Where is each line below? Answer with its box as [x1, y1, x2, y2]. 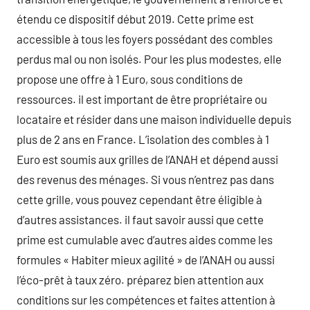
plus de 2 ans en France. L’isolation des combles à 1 [17, 131, 269, 146]
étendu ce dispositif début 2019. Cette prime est [17, 11, 254, 26]
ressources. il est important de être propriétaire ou [17, 91, 267, 106]
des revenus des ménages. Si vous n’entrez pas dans [17, 172, 274, 186]
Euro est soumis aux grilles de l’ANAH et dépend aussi [17, 152, 278, 166]
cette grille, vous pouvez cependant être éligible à [17, 192, 262, 206]
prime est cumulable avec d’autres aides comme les [17, 232, 273, 246]
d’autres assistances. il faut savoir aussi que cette [17, 212, 264, 226]
